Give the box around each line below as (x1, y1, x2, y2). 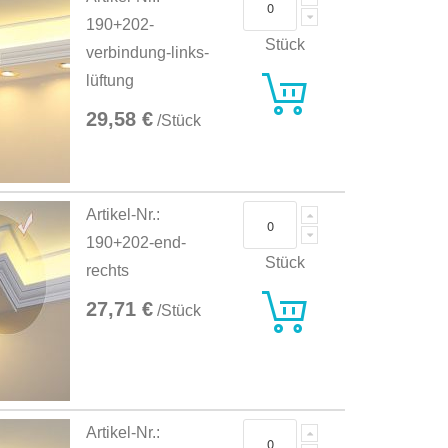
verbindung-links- (86, 44, 210, 62)
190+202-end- (86, 234, 187, 252)
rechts (86, 262, 130, 280)
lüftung (86, 72, 135, 90)
